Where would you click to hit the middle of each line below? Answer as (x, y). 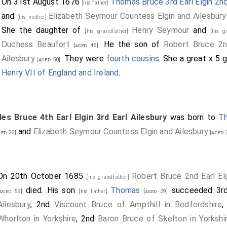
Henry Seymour (161, 30)
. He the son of (131, 44)
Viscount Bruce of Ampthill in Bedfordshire (138, 204)
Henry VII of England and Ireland (60, 73)
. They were (83, 59)
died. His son (50, 190)
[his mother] (33, 17)
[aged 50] (48, 60)
